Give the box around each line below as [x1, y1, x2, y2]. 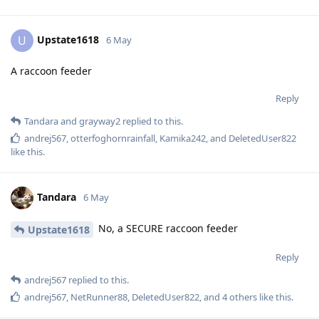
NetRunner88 [70, 290, 127, 303]
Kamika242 [159, 131, 206, 145]
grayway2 [79, 114, 120, 127]
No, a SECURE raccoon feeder [95, 221, 238, 235]
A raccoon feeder [11, 63, 92, 78]
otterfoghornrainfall [70, 131, 155, 145]
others [227, 290, 257, 303]
